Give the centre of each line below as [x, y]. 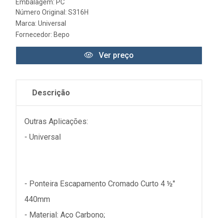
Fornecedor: [35, 35]
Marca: [27, 23]
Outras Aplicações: [56, 121]
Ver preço [115, 55]
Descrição [51, 93]
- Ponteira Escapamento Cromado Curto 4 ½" [100, 184]
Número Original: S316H [52, 12]
